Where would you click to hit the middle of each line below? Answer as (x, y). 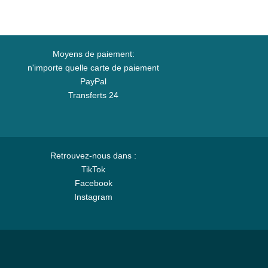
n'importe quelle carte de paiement (93, 68)
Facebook (93, 183)
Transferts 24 (93, 95)
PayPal (93, 81)
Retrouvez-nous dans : (93, 156)
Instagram (93, 197)
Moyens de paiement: (93, 54)
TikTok (93, 169)
